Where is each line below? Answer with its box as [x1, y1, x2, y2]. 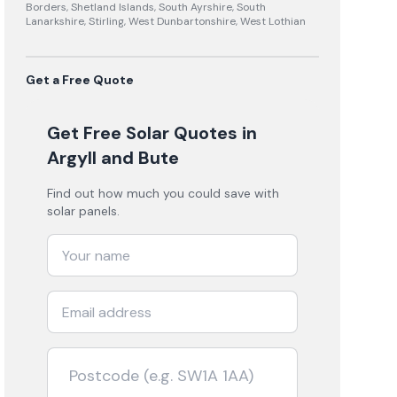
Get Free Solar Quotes [47, 121, 238, 144]
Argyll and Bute [47, 146, 180, 169]
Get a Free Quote [26, 72, 135, 88]
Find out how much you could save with [47, 185, 280, 201]
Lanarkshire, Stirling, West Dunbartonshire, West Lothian [26, 14, 307, 28]
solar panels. [47, 203, 121, 219]
